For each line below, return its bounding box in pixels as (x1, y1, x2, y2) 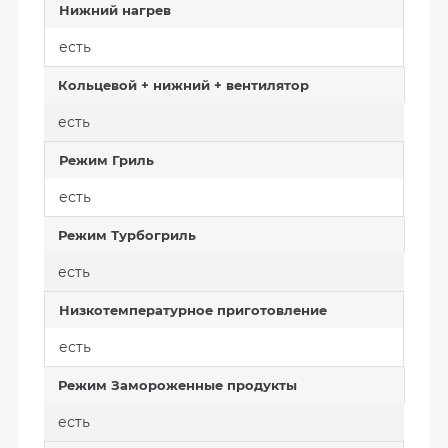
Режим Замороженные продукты (57, 377, 297, 393)
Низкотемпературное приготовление (58, 302, 327, 318)
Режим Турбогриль (57, 227, 196, 243)
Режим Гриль (58, 152, 154, 168)
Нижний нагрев (58, 2, 171, 18)
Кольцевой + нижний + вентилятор (57, 77, 309, 93)
